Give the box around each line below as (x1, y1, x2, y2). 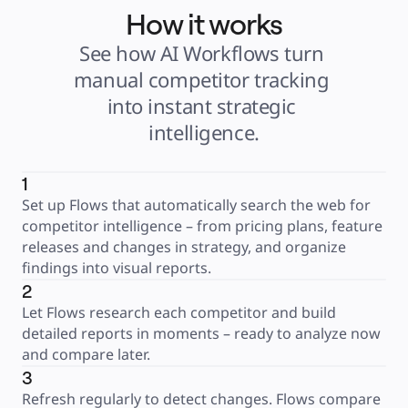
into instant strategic (107, 92, 296, 119)
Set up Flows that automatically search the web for (22, 195, 371, 215)
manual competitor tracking (73, 66, 330, 93)
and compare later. (22, 344, 150, 364)
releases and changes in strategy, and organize (22, 237, 346, 257)
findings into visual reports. (22, 258, 211, 278)
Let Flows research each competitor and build (22, 302, 336, 322)
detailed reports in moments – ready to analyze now (22, 323, 381, 343)
